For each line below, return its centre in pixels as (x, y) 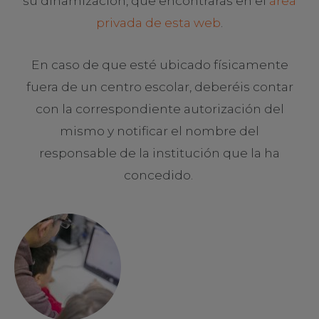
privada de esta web (158, 22)
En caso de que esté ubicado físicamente (159, 64)
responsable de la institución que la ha (159, 152)
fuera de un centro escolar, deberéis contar (159, 86)
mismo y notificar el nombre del (159, 130)
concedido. (159, 174)
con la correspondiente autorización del (159, 108)
